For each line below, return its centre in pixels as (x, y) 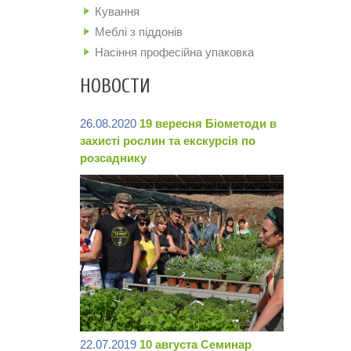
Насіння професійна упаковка (174, 52)
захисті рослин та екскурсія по (168, 141)
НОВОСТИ (115, 87)
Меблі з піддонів (139, 31)
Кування (117, 11)
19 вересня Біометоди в (208, 124)
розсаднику (113, 158)
